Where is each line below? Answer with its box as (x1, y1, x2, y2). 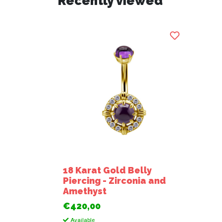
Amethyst (63, 186, 107, 197)
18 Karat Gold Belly (63, 165, 152, 176)
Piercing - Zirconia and (63, 175, 166, 186)
